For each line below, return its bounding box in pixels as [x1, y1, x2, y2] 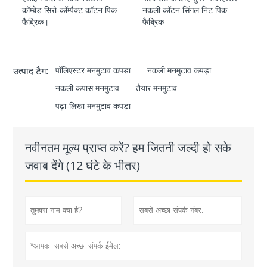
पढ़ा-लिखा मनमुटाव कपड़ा [55, 100, 131, 112]
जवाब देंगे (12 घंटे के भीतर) [25, 157, 141, 174]
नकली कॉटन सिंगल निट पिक [142, 4, 227, 16]
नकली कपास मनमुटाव [55, 82, 120, 94]
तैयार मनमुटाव [136, 82, 178, 94]
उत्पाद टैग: [13, 64, 49, 78]
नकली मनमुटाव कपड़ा [147, 64, 212, 76]
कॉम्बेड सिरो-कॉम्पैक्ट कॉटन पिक [22, 4, 117, 16]
